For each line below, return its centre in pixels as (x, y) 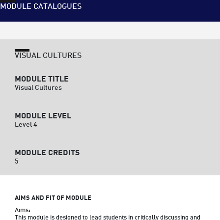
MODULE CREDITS (47, 153)
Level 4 (26, 125)
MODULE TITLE (42, 79)
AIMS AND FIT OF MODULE (53, 198)
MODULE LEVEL (43, 116)
